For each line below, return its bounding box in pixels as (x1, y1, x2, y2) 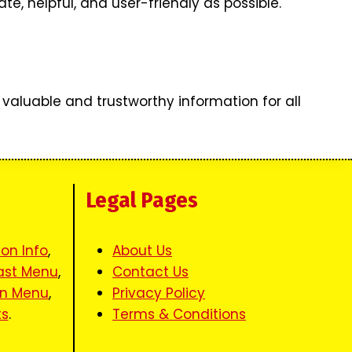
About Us (112, 241, 172, 261)
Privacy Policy (112, 284, 205, 303)
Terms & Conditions (112, 305, 246, 324)
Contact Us (112, 262, 189, 282)
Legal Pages (86, 187, 198, 214)
